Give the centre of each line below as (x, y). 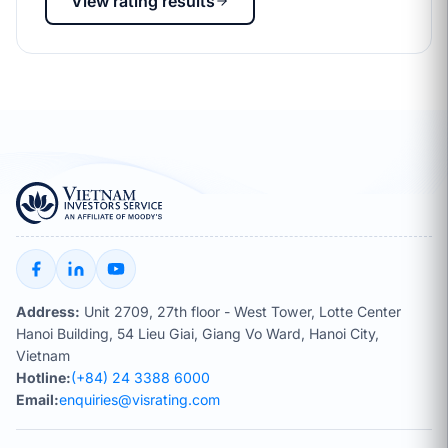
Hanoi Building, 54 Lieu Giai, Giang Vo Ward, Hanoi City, (197, 333)
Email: (37, 399)
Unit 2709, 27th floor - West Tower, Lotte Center (240, 311)
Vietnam (43, 355)
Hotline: (43, 377)
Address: (48, 311)
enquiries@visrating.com (139, 399)
